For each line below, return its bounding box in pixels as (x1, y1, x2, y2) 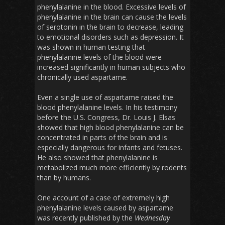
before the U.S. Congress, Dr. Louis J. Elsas (37, 113, 175, 123)
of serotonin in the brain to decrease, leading (37, 22, 183, 32)
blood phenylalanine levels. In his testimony (37, 102, 177, 113)
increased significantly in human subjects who (37, 62, 185, 72)
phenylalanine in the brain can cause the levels (37, 12, 187, 22)
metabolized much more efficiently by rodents (37, 163, 187, 173)
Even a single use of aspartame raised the (37, 92, 173, 102)
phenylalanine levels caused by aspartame (37, 203, 173, 213)
